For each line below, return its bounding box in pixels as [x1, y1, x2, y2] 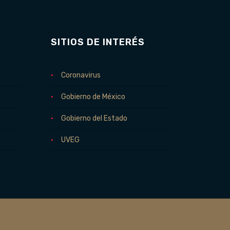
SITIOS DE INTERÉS [50, 36, 145, 48]
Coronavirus [61, 71, 101, 80]
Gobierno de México [61, 92, 125, 101]
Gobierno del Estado [61, 114, 127, 123]
